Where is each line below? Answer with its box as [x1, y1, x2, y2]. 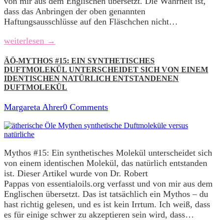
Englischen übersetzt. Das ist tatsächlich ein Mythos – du [4, 189, 208, 199]
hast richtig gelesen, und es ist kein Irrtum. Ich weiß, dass [4, 199, 210, 210]
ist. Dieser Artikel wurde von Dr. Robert [4, 168, 148, 179]
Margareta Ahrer [4, 102, 63, 112]
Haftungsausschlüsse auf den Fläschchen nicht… [4, 16, 178, 27]
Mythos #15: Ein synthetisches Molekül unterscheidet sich [4, 148, 212, 158]
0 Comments [63, 102, 108, 112]
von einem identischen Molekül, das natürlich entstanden [4, 158, 207, 168]
